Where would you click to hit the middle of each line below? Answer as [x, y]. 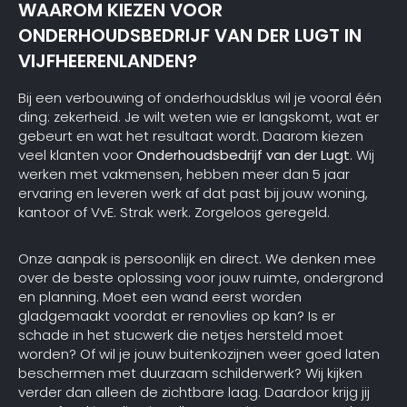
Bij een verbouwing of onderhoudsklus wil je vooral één [200, 98]
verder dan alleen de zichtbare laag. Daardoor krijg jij [194, 392]
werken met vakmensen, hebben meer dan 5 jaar [184, 174]
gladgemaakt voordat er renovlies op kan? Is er [177, 316]
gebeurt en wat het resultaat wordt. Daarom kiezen [191, 136]
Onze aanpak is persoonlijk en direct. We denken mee [197, 259]
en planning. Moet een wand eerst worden [160, 297]
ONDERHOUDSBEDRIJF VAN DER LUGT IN [190, 35]
